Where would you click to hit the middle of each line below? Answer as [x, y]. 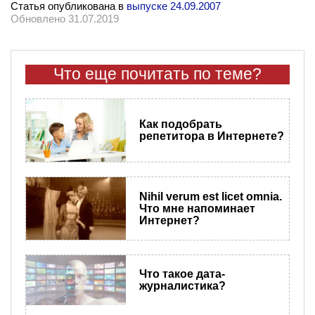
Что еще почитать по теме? [157, 74]
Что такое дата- [182, 274]
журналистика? [182, 286]
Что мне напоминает [197, 208]
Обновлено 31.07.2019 [65, 18]
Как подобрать [180, 124]
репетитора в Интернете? [211, 136]
